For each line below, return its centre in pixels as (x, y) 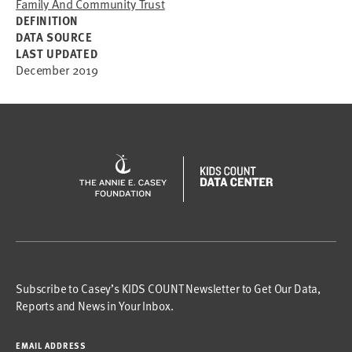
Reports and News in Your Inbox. (95, 306)
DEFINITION (47, 20)
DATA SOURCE (54, 37)
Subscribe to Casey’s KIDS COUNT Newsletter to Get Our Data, (169, 288)
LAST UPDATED (57, 53)
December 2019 (57, 70)
